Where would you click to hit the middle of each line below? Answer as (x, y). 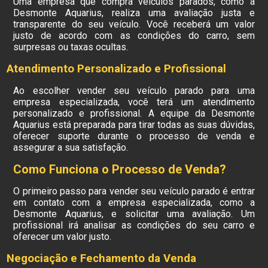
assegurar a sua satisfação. (71, 147)
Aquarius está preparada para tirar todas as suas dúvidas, (134, 125)
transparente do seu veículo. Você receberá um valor (134, 24)
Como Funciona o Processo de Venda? (120, 169)
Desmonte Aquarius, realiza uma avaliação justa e (134, 13)
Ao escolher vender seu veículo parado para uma (134, 91)
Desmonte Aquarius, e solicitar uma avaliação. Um (134, 214)
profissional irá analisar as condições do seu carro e (134, 225)
